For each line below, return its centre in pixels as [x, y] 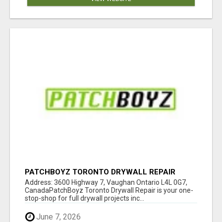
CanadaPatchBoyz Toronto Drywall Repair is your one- [109, 191]
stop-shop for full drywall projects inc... [84, 198]
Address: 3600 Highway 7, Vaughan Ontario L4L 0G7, [106, 183]
